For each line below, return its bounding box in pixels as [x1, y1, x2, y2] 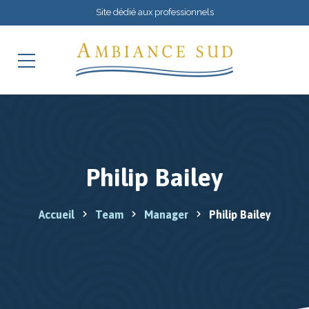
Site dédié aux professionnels [95, 7, 214, 17]
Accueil [38, 208, 74, 221]
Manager [143, 208, 188, 221]
